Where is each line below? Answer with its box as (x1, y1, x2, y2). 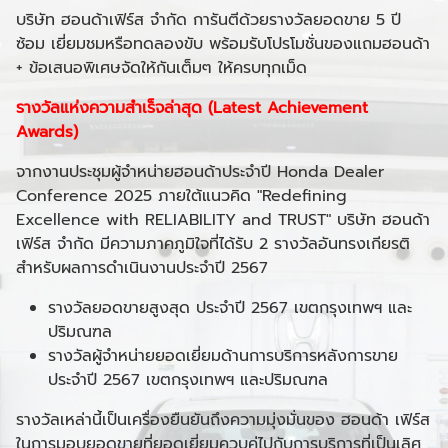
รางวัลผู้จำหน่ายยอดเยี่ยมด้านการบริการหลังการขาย (48, 344, 398, 368)
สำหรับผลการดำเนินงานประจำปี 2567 (16, 256, 268, 280)
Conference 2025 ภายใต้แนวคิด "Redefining (16, 184, 347, 208)
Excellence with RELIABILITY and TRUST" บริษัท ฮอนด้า (16, 208, 430, 232)
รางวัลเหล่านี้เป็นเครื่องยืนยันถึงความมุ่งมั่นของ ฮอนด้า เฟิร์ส (16, 408, 430, 432)
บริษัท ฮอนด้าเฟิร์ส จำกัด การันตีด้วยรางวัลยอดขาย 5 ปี (16, 8, 401, 32)
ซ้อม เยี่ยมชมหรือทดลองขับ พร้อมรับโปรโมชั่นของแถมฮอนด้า (16, 32, 430, 56)
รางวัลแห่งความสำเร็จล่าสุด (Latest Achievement (16, 96, 368, 120)
